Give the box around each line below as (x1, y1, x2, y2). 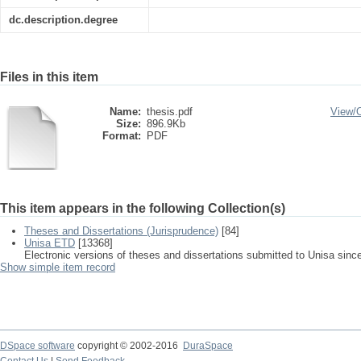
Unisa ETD (24, 237, 75, 249)
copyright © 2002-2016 (75, 340, 183, 351)
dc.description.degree (9, 14, 118, 26)
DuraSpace (183, 340, 233, 351)
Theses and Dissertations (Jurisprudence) (24, 225, 218, 237)
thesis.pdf (147, 106, 193, 118)
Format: (102, 130, 141, 142)
